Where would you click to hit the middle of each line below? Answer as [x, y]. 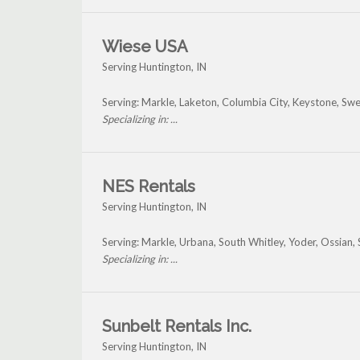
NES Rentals [149, 187]
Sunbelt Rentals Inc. [177, 327]
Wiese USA [145, 47]
